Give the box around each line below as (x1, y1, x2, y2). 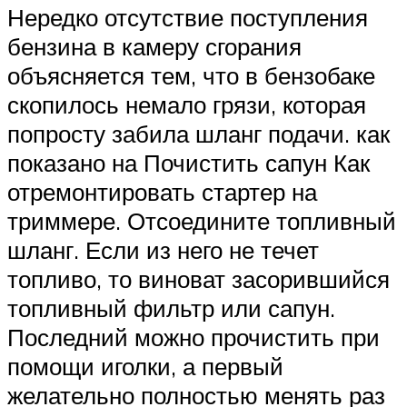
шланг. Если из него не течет (7, 235, 319, 265)
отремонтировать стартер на (7, 177, 317, 207)
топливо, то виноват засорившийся (7, 264, 390, 294)
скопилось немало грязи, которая (7, 90, 366, 120)
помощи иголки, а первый (7, 352, 283, 382)
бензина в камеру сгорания (7, 32, 302, 62)
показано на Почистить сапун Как (7, 148, 370, 178)
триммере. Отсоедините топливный (7, 206, 396, 236)
